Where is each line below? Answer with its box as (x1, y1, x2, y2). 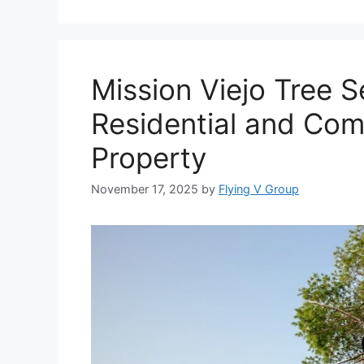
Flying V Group (219, 182, 299, 197)
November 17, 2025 (91, 182, 198, 197)
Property (91, 141, 206, 175)
